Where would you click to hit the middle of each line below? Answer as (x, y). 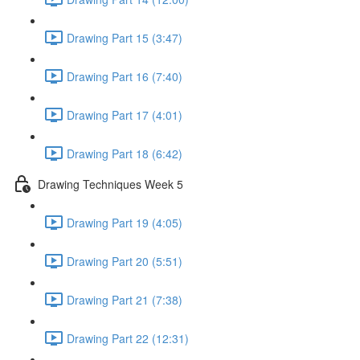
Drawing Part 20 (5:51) (125, 261)
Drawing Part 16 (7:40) (125, 76)
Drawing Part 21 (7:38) (125, 299)
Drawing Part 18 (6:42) (125, 153)
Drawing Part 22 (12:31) (128, 338)
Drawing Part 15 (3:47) (125, 37)
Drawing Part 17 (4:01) (125, 115)
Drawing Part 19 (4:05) (125, 222)
